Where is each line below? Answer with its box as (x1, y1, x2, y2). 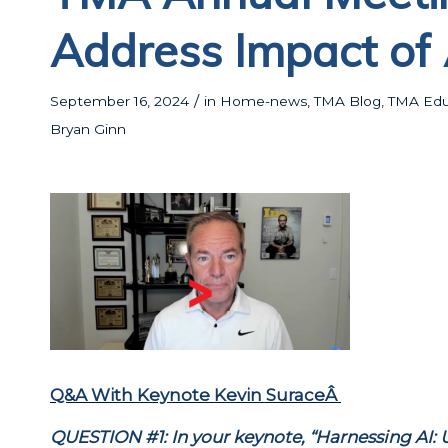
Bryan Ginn (50, 121, 126, 137)
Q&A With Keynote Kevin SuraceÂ (50, 384, 341, 405)
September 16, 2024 (50, 93, 189, 109)
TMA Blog (314, 93, 381, 109)
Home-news (220, 93, 307, 109)
